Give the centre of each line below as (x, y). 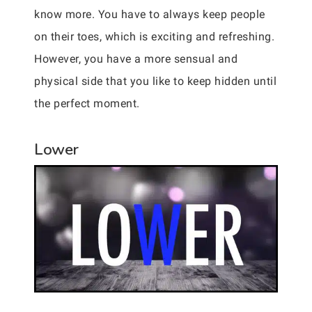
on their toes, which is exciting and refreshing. (154, 36)
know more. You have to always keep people (150, 14)
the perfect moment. (87, 103)
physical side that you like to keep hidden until (155, 81)
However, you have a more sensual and (136, 58)
